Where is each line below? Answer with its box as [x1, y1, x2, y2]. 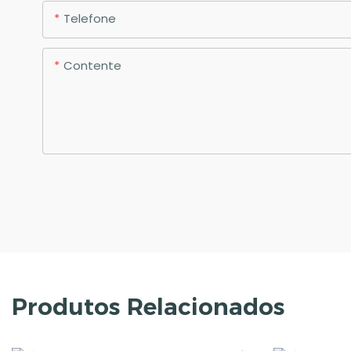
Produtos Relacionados [12, 292, 284, 321]
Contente [63, 57, 121, 74]
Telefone [63, 10, 116, 27]
